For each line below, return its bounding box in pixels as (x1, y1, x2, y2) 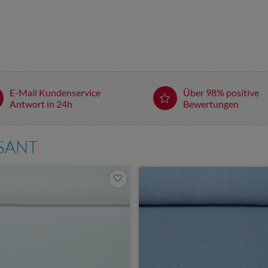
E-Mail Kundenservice (9, 86, 100, 98)
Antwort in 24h (9, 98, 72, 109)
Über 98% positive (182, 86, 259, 98)
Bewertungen (182, 98, 239, 109)
